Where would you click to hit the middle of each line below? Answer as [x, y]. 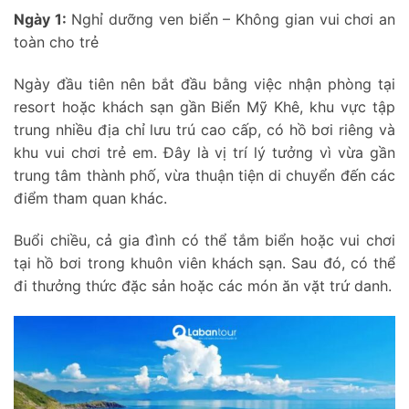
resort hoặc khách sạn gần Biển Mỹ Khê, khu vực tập [204, 106]
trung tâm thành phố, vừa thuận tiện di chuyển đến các [204, 175]
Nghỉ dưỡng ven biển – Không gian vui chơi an [231, 20]
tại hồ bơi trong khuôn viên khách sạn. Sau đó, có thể [204, 262]
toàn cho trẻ [56, 42]
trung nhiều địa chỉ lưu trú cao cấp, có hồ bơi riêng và [204, 129]
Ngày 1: [40, 20]
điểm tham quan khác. [90, 198]
